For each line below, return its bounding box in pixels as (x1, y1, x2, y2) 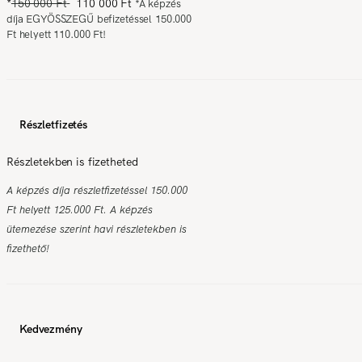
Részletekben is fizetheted (6, 154, 138, 169)
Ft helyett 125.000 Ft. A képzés (6, 202, 153, 217)
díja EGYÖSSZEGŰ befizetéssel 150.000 (6, 11, 192, 26)
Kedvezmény (19, 321, 82, 336)
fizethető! (6, 241, 49, 255)
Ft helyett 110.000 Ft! (6, 27, 106, 41)
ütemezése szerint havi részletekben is (6, 221, 187, 236)
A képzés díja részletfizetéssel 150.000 (6, 183, 187, 197)
